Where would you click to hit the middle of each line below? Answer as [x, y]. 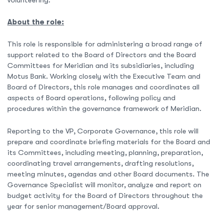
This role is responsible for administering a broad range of [105, 44]
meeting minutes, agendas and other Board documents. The [108, 174]
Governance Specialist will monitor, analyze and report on [104, 185]
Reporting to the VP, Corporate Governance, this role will [103, 131]
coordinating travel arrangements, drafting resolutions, [100, 163]
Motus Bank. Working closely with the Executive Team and [104, 77]
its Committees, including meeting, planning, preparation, [105, 152]
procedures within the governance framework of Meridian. [104, 109]
